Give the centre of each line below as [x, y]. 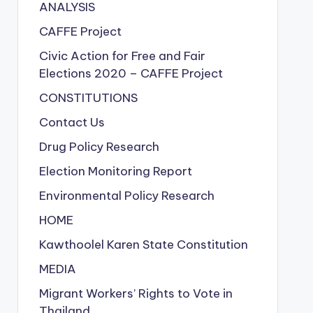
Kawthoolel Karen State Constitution [143, 245]
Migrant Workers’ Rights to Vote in [136, 293]
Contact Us [72, 122]
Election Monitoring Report [115, 171]
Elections [66, 73]
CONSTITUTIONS [88, 98]
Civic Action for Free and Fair [122, 56]
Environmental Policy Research [126, 196]
